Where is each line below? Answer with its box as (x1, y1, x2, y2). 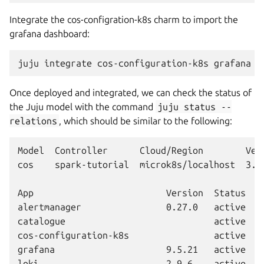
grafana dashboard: (9, 28, 90, 39)
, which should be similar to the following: (59, 115, 233, 126)
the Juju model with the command (9, 101, 156, 112)
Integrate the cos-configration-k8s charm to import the (9, 14, 238, 25)
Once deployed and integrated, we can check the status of (9, 87, 252, 98)
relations (9, 115, 57, 126)
